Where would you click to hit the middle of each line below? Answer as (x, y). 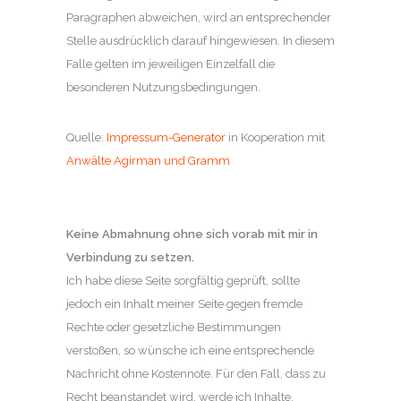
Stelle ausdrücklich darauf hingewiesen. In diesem (200, 40)
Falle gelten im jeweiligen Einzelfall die (171, 64)
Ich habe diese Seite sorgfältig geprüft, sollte (183, 280)
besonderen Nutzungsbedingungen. (163, 87)
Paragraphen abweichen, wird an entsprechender (199, 17)
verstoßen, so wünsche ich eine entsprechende (190, 350)
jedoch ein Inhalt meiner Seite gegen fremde (184, 303)
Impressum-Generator (166, 137)
